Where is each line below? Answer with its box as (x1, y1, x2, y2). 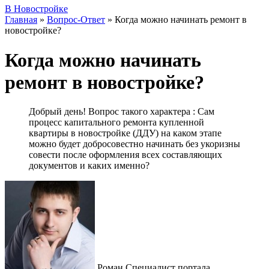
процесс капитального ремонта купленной (29, 117, 204, 128)
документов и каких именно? (29, 160, 150, 171)
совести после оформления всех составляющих (29, 150, 222, 160)
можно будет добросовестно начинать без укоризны (29, 139, 240, 150)
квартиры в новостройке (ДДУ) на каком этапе (29, 128, 222, 139)
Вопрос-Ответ (47, 14, 105, 25)
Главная (5, 14, 37, 25)
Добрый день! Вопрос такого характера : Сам (29, 106, 214, 117)
